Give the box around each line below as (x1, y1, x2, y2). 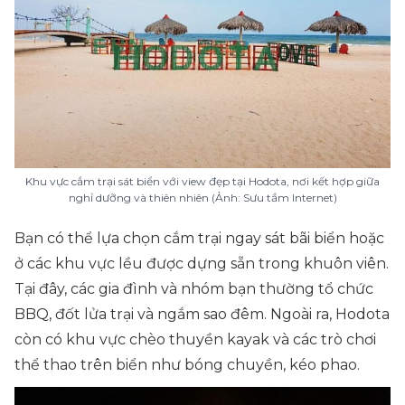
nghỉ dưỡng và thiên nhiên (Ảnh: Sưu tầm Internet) (68, 191, 337, 204)
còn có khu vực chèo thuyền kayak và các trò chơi (14, 331, 376, 348)
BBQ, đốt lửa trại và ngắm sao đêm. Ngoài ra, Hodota (14, 306, 390, 323)
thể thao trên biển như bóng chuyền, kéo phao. (14, 356, 360, 373)
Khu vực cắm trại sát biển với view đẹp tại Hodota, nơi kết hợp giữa (25, 174, 380, 188)
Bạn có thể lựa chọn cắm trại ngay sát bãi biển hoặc (14, 230, 384, 247)
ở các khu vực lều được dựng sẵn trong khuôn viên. (14, 255, 389, 272)
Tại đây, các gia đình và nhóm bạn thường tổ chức (14, 280, 373, 297)
